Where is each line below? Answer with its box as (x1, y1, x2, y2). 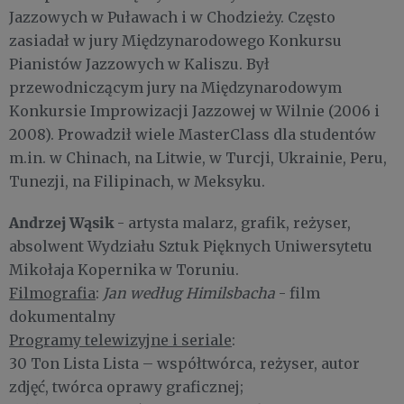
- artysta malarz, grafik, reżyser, (114, 214, 351, 233)
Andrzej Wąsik (9, 213, 114, 233)
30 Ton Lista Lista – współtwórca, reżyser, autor (9, 354, 360, 373)
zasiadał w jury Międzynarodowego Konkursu (9, 32, 342, 50)
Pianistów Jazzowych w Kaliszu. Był (9, 55, 270, 74)
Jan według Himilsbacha (103, 284, 275, 303)
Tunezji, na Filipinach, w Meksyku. (9, 172, 265, 191)
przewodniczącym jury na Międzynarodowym (9, 78, 342, 97)
